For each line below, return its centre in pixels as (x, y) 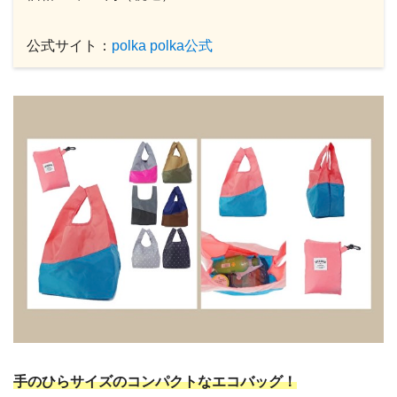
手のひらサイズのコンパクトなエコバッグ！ (155, 381)
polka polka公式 (162, 45)
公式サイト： (69, 45)
